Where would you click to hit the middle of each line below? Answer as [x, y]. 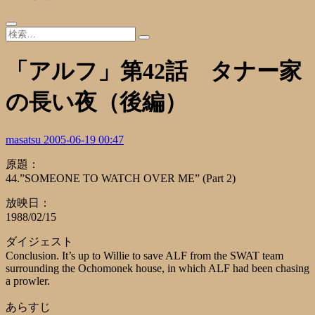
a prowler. [28, 281]
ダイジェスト [39, 241]
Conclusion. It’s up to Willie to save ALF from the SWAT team [144, 255]
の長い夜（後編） [96, 102]
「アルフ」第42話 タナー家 [154, 71]
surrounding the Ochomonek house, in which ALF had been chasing [157, 268]
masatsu [25, 139]
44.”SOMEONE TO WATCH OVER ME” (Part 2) [121, 178]
